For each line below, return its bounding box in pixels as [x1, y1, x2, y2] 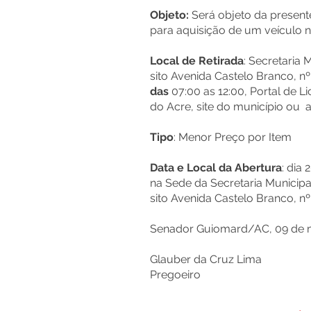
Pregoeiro [150, 268, 203, 281]
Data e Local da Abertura [150, 161, 282, 174]
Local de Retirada [150, 54, 244, 67]
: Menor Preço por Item [174, 131, 294, 144]
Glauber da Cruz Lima [150, 253, 264, 266]
